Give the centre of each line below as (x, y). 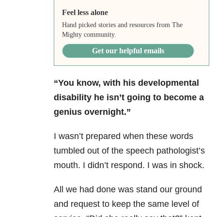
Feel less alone (85, 13)
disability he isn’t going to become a (129, 98)
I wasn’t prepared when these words (124, 136)
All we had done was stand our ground (128, 190)
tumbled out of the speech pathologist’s (129, 151)
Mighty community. (89, 35)
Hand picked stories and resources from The (122, 25)
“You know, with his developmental (126, 83)
